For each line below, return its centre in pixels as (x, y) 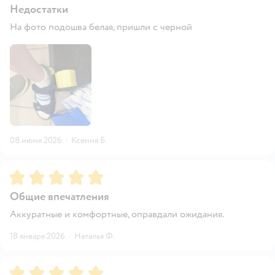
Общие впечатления (60, 197)
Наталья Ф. (95, 236)
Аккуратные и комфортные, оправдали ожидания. (117, 215)
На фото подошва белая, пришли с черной (101, 27)
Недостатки (39, 9)
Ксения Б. (89, 141)
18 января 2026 (37, 236)
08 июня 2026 (36, 141)
